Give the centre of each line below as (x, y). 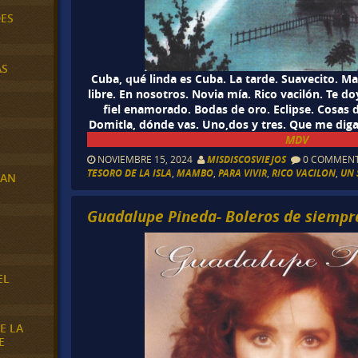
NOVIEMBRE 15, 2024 (147, 159)
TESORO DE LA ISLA (130, 173)
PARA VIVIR (243, 173)
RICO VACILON (304, 173)
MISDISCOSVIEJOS (247, 159)
